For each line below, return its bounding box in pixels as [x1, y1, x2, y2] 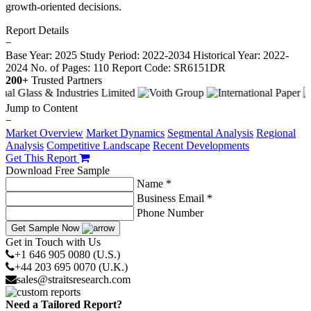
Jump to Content [6, 101, 78, 114]
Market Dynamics [86, 126, 165, 139]
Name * [137, 177, 171, 190]
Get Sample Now [11, 222, 82, 233]
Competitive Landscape [47, 139, 150, 151]
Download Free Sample [6, 164, 110, 176]
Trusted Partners [31, 74, 102, 86]
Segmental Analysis [167, 126, 253, 139]
